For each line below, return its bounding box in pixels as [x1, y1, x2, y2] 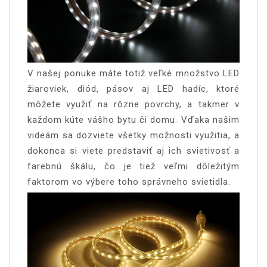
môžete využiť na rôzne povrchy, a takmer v [27, 98, 240, 110]
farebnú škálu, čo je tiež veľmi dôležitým [27, 160, 240, 172]
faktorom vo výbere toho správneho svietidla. [27, 176, 231, 187]
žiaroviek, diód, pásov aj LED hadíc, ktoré [27, 83, 240, 94]
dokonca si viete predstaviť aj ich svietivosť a [27, 145, 240, 156]
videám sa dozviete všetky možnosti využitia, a [27, 129, 240, 141]
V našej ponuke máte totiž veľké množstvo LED [27, 67, 240, 79]
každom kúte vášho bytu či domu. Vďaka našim [27, 114, 240, 125]
